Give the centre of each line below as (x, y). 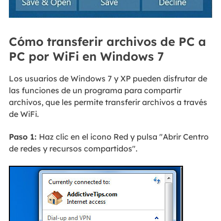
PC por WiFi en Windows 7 (86, 56)
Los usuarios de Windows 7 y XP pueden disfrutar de (108, 78)
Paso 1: (24, 137)
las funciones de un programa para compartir (95, 90)
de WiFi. (24, 114)
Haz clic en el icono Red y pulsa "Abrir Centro (124, 137)
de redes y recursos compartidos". (73, 149)
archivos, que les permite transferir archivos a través (108, 102)
